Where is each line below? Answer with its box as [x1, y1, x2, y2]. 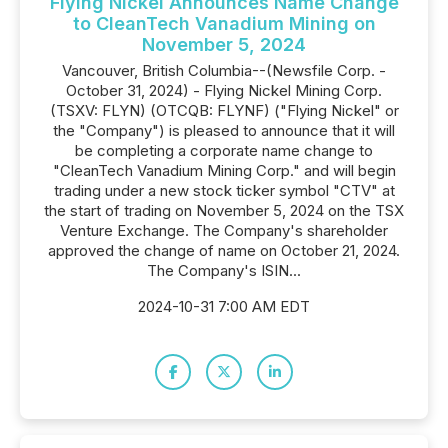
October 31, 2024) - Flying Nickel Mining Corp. [66, 81, 382, 100]
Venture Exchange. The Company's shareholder [60, 221, 388, 240]
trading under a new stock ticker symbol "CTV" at [53, 181, 395, 200]
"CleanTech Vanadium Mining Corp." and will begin [52, 161, 396, 180]
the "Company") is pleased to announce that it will [53, 121, 395, 140]
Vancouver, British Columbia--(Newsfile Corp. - [62, 61, 386, 80]
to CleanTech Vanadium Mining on [72, 13, 376, 34]
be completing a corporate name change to [75, 141, 373, 160]
